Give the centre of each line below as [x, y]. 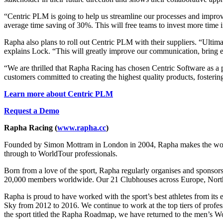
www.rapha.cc [82, 128]
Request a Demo [32, 111]
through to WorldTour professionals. [61, 154]
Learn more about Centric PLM [58, 94]
